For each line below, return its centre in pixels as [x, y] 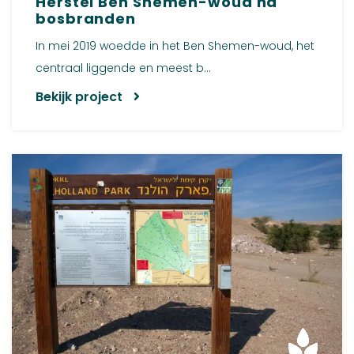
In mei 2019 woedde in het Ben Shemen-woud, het [175, 45]
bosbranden [86, 18]
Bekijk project [81, 96]
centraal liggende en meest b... [123, 68]
